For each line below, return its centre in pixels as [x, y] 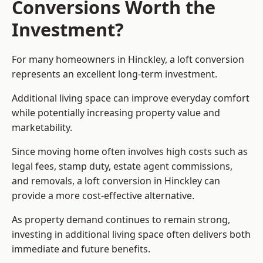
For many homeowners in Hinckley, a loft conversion [128, 60]
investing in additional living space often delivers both [131, 235]
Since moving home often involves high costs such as [130, 152]
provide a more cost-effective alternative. [103, 196]
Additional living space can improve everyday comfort [131, 98]
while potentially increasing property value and [116, 113]
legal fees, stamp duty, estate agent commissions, [122, 166]
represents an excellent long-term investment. [114, 74]
